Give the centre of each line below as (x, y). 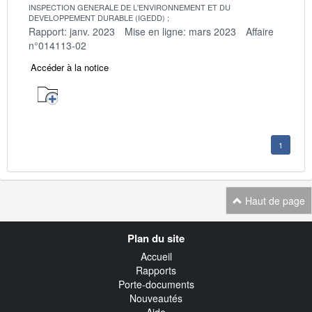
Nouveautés (156, 298)
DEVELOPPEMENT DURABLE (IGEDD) (97, 17)
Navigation (60, 227)
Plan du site (156, 238)
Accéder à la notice (70, 67)
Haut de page (274, 200)
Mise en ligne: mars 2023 (180, 31)
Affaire (260, 31)
